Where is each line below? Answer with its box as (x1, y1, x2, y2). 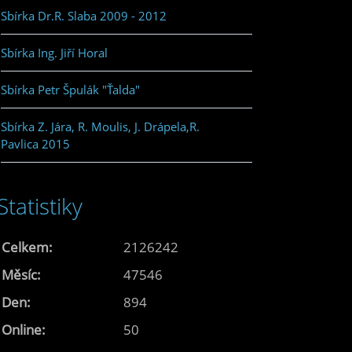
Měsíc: (2, 265, 41, 284)
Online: (2, 320, 46, 339)
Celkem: (2, 237, 53, 256)
